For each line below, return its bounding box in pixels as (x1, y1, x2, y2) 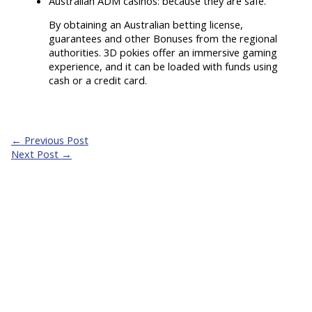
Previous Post (21, 132, 88, 147)
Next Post (10, 146, 61, 161)
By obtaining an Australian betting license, (49, 17, 244, 32)
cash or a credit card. (49, 73, 148, 88)
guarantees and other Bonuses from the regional (49, 31, 278, 46)
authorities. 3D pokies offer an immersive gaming (49, 45, 278, 60)
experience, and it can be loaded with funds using (49, 59, 279, 74)
